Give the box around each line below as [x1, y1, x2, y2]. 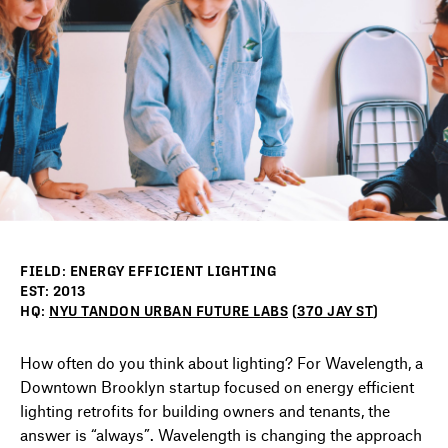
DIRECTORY [20, 50, 194, 88]
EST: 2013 [20, 282, 86, 299]
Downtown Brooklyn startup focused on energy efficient [20, 376, 414, 396]
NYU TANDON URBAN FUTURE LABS [49, 302, 288, 319]
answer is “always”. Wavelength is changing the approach [20, 424, 422, 444]
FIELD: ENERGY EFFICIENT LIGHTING [20, 262, 276, 279]
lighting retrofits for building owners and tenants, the [20, 400, 390, 420]
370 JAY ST [297, 302, 373, 319]
